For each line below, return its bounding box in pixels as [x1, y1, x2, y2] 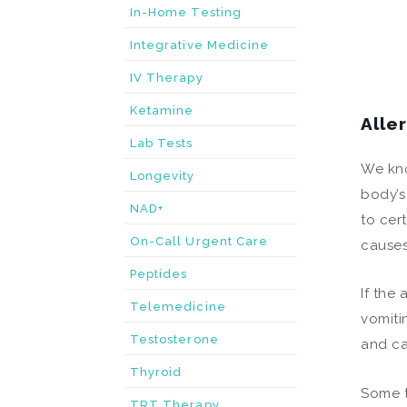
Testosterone [130, 333, 219, 346]
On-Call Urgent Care [130, 234, 269, 248]
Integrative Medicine [130, 38, 270, 52]
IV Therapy [130, 71, 203, 84]
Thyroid [130, 365, 183, 379]
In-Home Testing [130, 5, 242, 19]
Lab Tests [130, 136, 194, 150]
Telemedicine [130, 300, 226, 313]
